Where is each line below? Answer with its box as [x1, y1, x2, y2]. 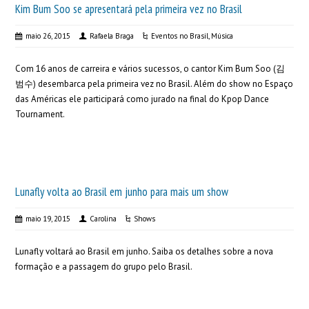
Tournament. [15, 108, 66, 120]
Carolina [90, 214, 117, 223]
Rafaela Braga [90, 31, 134, 41]
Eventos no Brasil [151, 31, 209, 41]
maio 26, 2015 [26, 31, 71, 41]
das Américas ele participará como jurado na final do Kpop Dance [15, 93, 270, 105]
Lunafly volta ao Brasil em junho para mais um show [15, 184, 229, 199]
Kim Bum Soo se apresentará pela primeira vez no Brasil [15, 1, 243, 17]
